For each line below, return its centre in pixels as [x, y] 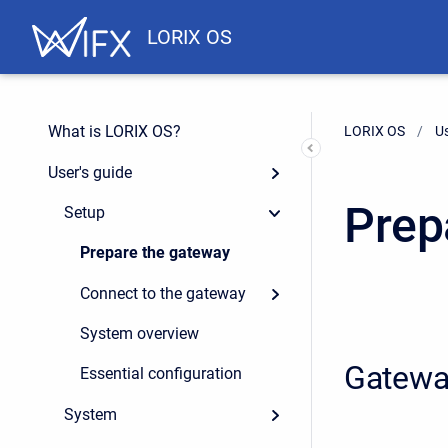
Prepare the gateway [155, 253]
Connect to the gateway [163, 293]
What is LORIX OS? [114, 132]
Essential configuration [161, 374]
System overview [139, 334]
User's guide [90, 172]
